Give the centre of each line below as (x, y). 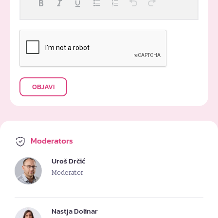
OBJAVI (43, 87)
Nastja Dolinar (75, 211)
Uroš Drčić (68, 161)
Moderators (51, 141)
